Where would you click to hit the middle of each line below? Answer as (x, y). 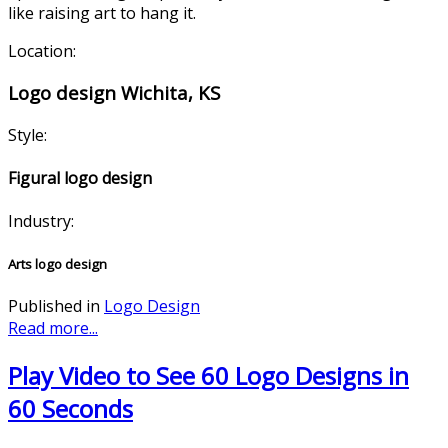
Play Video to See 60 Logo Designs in (208, 375)
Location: (42, 50)
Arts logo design (57, 263)
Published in (54, 305)
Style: (27, 134)
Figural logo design (80, 178)
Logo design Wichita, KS (114, 93)
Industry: (41, 221)
